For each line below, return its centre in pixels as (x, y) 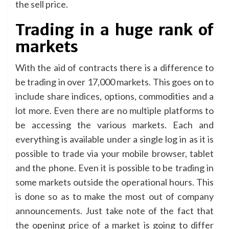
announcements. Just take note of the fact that (114, 210)
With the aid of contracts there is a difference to (114, 67)
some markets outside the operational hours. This (114, 182)
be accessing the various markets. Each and (114, 124)
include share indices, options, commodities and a (114, 96)
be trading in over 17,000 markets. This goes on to (114, 82)
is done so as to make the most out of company (114, 196)
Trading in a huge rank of (114, 29)
